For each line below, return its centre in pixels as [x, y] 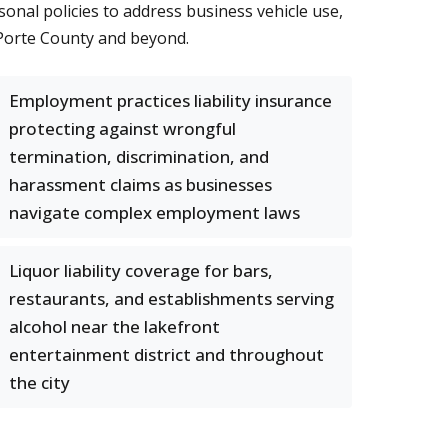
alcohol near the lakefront [114, 326]
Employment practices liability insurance [170, 100]
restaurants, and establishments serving [171, 298]
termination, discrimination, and [139, 156]
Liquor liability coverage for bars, [141, 270]
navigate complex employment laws [154, 212]
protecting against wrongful [122, 128]
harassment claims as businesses [140, 184]
